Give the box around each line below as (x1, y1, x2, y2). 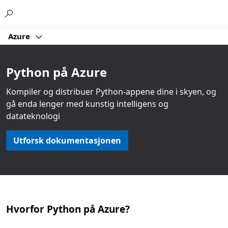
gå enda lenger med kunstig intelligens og (6, 98, 168, 109)
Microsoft (86, 7, 120, 17)
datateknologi (6, 110, 60, 122)
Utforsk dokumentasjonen (13, 135, 121, 146)
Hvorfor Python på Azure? (6, 203, 130, 216)
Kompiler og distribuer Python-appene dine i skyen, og (6, 86, 216, 97)
